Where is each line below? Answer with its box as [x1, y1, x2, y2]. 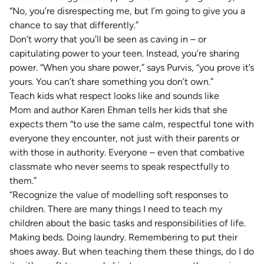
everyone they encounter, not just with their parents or [9, 133, 239, 144]
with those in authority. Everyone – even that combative [9, 147, 245, 158]
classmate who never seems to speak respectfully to [9, 161, 229, 172]
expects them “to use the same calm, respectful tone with [9, 118, 254, 130]
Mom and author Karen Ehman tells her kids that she [9, 104, 227, 115]
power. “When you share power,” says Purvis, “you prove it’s [9, 62, 254, 73]
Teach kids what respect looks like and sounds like [9, 90, 219, 101]
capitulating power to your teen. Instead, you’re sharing [9, 48, 239, 59]
